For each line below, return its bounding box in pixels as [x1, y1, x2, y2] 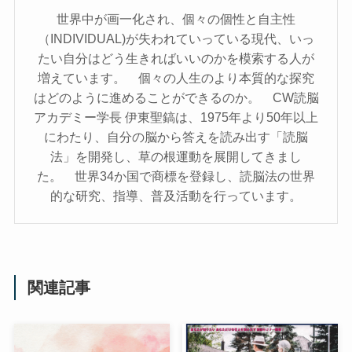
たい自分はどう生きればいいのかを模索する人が [38, 50, 314, 65]
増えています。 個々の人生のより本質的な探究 [38, 70, 314, 85]
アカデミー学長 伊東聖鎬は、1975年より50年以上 [34, 109, 318, 124]
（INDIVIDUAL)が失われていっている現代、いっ [38, 31, 314, 46]
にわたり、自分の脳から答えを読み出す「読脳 [44, 129, 308, 144]
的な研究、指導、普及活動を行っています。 [50, 188, 302, 203]
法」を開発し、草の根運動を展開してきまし [50, 148, 302, 163]
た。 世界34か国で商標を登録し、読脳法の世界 [37, 168, 315, 183]
